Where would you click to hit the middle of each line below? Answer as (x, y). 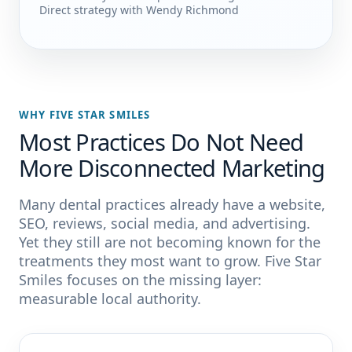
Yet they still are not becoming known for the (170, 242)
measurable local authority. (110, 299)
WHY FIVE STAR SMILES (85, 115)
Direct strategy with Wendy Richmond (139, 10)
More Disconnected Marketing (172, 168)
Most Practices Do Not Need (161, 142)
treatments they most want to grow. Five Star (170, 261)
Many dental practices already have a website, (172, 204)
